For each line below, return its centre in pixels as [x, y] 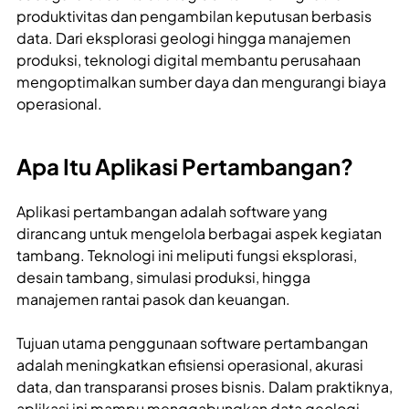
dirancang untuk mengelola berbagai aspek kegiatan [199, 234]
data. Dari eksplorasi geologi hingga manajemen [184, 38]
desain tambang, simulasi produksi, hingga [163, 278]
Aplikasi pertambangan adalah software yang [172, 212]
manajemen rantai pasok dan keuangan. [153, 299]
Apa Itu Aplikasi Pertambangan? [185, 167]
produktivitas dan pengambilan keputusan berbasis [194, 16]
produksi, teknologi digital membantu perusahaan [189, 60]
